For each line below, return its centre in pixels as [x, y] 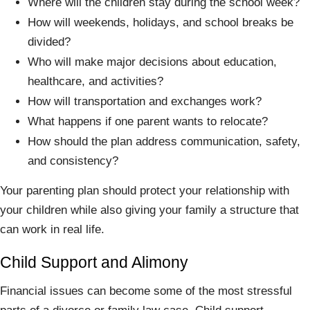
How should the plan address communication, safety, [164, 142]
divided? [49, 42]
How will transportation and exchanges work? [145, 101]
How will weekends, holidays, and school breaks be [161, 22]
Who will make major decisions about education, [152, 62]
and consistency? [73, 161]
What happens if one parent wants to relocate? [148, 121]
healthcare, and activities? [95, 81]
